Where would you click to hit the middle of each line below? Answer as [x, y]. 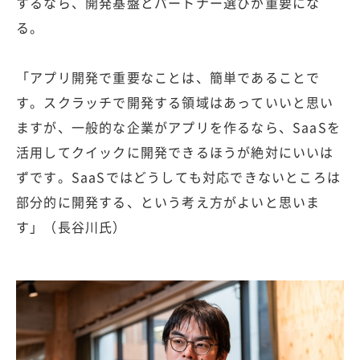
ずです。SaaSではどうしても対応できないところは [178, 176]
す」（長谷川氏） [72, 226]
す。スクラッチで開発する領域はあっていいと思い [175, 102]
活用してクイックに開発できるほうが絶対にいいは [175, 151]
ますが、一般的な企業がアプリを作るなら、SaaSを [178, 127]
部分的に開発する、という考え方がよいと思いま [168, 201]
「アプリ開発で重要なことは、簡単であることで [168, 77]
